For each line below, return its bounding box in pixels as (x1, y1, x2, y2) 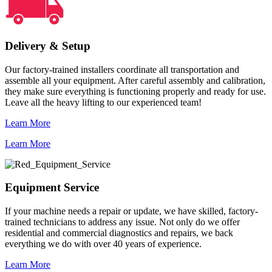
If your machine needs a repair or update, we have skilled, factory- (5, 206, 258, 217)
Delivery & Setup (5, 39, 90, 52)
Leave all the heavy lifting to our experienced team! (5, 97, 202, 107)
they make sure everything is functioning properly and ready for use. (5, 86, 266, 97)
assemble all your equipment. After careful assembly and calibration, (5, 75, 265, 86)
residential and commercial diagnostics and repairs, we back (5, 228, 233, 239)
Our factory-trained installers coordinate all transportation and (5, 64, 239, 75)
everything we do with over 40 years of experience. (5, 239, 202, 250)
